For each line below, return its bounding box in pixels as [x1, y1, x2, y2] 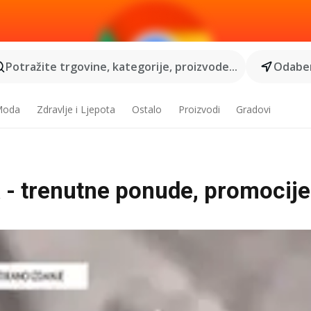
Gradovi [236, 103, 271, 116]
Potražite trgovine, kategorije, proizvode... [6, 59, 237, 74]
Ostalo [131, 103, 162, 116]
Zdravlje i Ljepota [36, 103, 115, 116]
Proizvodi [178, 103, 220, 116]
